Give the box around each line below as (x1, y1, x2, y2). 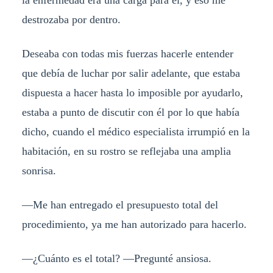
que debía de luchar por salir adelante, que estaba (21, 67, 240, 80)
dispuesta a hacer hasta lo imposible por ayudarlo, (21, 87, 243, 99)
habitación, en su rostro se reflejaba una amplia (21, 145, 231, 158)
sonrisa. (21, 165, 56, 177)
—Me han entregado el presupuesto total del (21, 199, 218, 211)
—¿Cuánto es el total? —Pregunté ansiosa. (21, 252, 211, 265)
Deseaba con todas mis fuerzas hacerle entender (21, 48, 233, 60)
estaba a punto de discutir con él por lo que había (21, 106, 239, 119)
